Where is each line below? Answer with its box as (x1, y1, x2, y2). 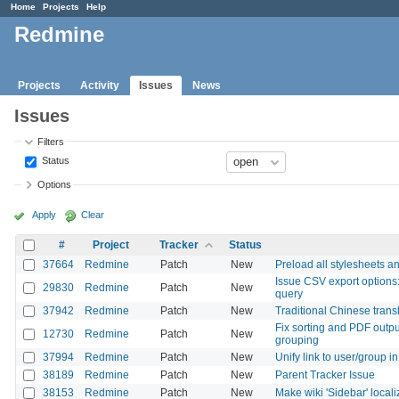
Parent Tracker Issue (275, 368, 375, 381)
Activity (80, 78, 119, 92)
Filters (37, 135, 65, 147)
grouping (275, 333, 319, 346)
